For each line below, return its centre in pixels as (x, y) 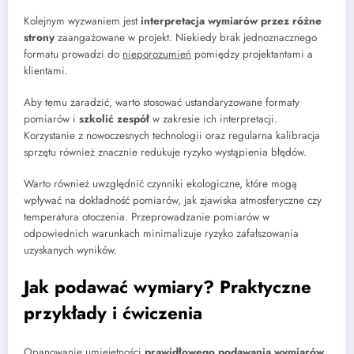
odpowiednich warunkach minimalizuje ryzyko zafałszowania (161, 234)
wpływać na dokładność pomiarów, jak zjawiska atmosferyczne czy (173, 201)
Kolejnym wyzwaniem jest (82, 21)
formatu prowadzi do (73, 55)
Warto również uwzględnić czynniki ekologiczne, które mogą (160, 184)
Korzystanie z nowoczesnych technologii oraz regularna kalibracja (172, 136)
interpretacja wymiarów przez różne (231, 21)
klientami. (46, 71)
